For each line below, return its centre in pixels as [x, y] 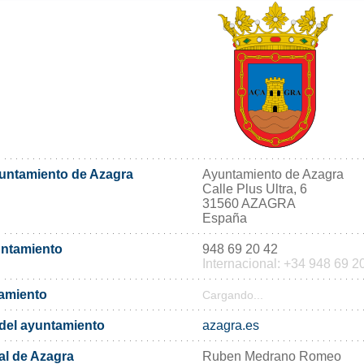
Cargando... [233, 295]
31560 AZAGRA [249, 203]
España [225, 218]
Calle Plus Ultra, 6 [255, 188]
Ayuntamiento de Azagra [273, 174]
